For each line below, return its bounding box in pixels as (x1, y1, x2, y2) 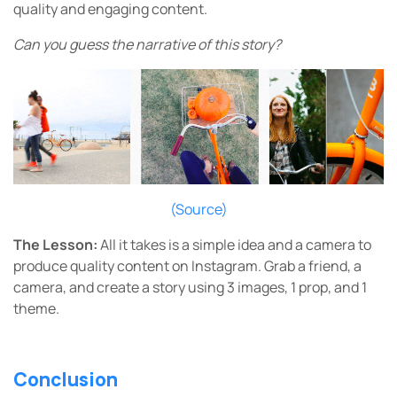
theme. (13, 299, 62, 319)
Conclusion (13, 367, 118, 393)
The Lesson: (13, 235, 100, 255)
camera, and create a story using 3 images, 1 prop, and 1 (13, 277, 367, 298)
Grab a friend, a (264, 256, 362, 276)
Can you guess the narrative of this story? (13, 35, 284, 55)
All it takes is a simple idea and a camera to (100, 235, 371, 255)
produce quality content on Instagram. (13, 256, 261, 276)
